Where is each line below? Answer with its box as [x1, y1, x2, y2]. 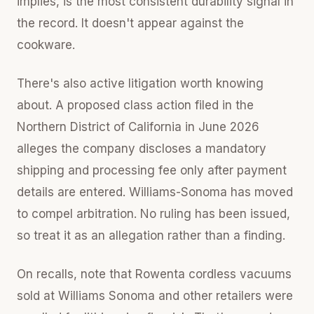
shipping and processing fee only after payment [17, 163, 287, 177]
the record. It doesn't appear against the [17, 16, 244, 30]
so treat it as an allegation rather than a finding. [17, 228, 285, 243]
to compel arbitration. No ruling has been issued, [17, 207, 290, 221]
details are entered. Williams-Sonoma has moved [17, 185, 293, 199]
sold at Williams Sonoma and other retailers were [17, 289, 293, 303]
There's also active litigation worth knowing [17, 76, 264, 90]
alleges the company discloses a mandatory [17, 142, 266, 156]
